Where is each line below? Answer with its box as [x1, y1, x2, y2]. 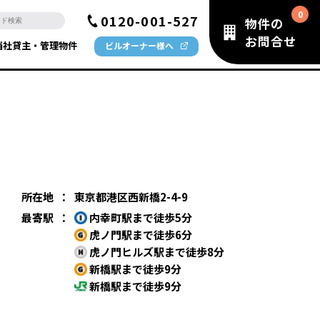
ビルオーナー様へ [105, 39, 174, 51]
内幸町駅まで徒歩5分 [87, 210, 192, 225]
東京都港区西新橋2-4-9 [74, 189, 188, 204]
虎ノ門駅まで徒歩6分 [87, 227, 192, 242]
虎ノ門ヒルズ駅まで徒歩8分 [87, 244, 224, 259]
